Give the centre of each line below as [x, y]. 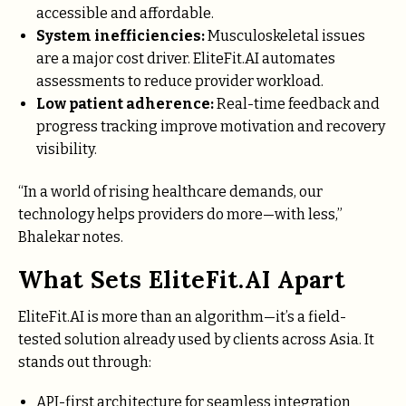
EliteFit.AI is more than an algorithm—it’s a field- [182, 316]
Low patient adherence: [125, 103]
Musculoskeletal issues [285, 35]
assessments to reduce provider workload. [180, 81]
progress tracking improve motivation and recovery [211, 126]
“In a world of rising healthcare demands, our [170, 192]
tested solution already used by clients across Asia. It [196, 339]
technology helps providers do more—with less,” [180, 215]
